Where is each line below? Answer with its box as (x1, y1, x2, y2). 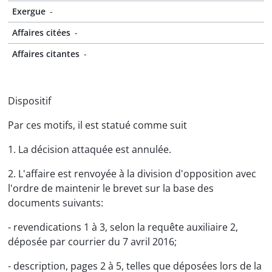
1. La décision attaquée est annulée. (8, 143, 171, 156)
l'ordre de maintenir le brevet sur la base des (8, 182, 214, 195)
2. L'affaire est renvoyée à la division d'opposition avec (8, 167, 256, 180)
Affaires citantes (12, 48, 80, 59)
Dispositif (8, 94, 51, 107)
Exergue (12, 5, 46, 17)
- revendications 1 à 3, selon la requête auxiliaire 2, (8, 220, 238, 234)
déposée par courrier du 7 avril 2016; (8, 235, 177, 248)
